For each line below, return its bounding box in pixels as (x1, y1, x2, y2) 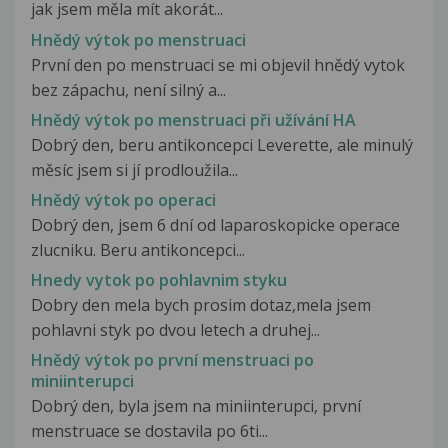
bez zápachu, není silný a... (31, 78, 226, 101)
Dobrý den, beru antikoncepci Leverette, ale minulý (31, 133, 413, 156)
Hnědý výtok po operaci (31, 188, 216, 211)
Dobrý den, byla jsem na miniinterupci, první (31, 395, 361, 418)
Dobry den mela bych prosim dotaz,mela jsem (31, 294, 371, 317)
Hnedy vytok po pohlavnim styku (31, 269, 287, 292)
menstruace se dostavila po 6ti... (31, 420, 268, 443)
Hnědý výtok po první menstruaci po (31, 349, 314, 372)
